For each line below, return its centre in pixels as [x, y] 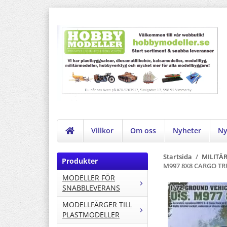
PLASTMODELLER [91, 215]
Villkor [103, 131]
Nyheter [187, 131]
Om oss [143, 131]
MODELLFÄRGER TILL [97, 205]
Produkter [80, 161]
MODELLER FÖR [89, 178]
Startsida [178, 157]
